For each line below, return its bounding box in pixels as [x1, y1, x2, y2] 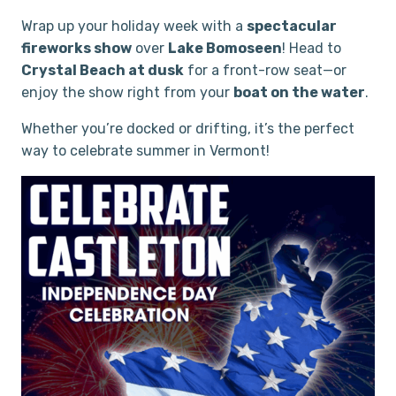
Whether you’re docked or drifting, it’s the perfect [21, 119, 354, 137]
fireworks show [21, 39, 132, 57]
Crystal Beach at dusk [21, 61, 184, 79]
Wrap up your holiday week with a [21, 17, 247, 34]
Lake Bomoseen [168, 39, 282, 57]
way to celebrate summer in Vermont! [21, 141, 270, 159]
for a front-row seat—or [184, 61, 346, 79]
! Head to [282, 39, 341, 57]
